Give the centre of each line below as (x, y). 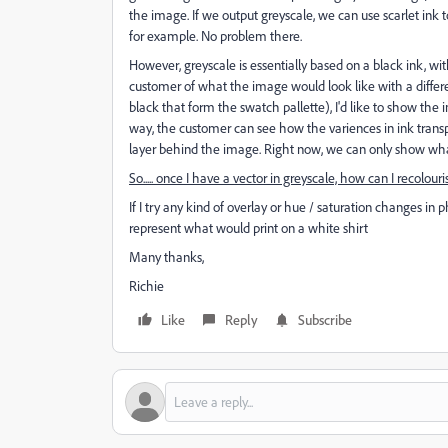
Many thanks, (166, 256)
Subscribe (325, 319)
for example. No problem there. (215, 35)
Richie (146, 285)
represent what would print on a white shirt (248, 227)
